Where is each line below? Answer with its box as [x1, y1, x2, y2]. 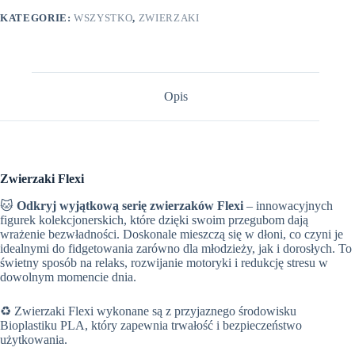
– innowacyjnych [243, 198, 333, 212]
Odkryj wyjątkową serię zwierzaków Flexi [17, 198, 243, 212]
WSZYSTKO [74, 12, 133, 25]
